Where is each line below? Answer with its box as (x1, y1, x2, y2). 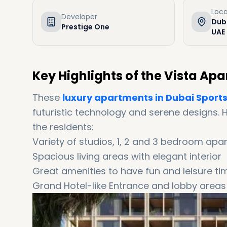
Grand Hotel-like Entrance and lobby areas (32, 179, 226, 192)
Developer (61, 12, 97, 22)
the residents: (32, 121, 94, 133)
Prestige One (61, 22, 109, 32)
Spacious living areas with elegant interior (32, 150, 221, 163)
